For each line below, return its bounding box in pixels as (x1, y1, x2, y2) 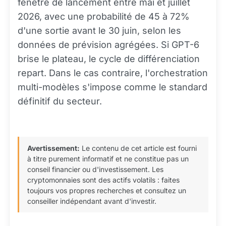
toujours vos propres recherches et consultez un (27, 186, 186, 195)
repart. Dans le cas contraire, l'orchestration (18, 68, 208, 79)
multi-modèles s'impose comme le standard (18, 82, 207, 93)
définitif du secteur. (18, 96, 102, 107)
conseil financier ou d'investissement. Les (27, 165, 163, 174)
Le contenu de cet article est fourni (80, 144, 197, 153)
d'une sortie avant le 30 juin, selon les (18, 25, 181, 36)
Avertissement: (27, 144, 80, 153)
